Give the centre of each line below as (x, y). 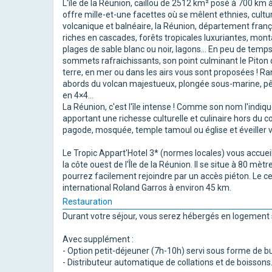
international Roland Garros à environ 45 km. (147, 187)
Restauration (87, 201)
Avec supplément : (98, 239)
